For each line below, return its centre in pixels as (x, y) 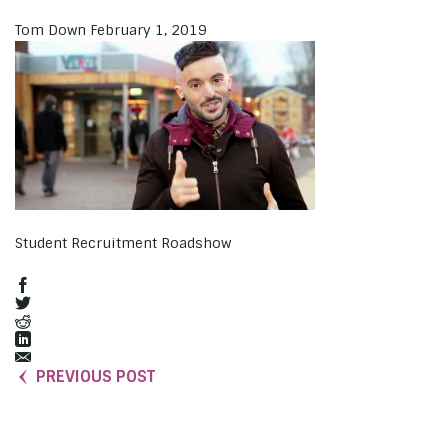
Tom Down (50, 30)
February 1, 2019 (148, 30)
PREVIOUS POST (95, 376)
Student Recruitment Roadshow (123, 243)
